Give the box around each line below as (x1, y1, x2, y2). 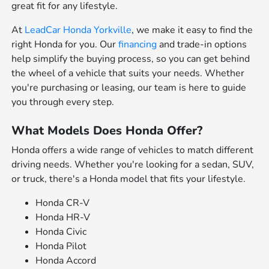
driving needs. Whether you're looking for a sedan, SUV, (11, 158, 255, 171)
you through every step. (11, 95, 115, 109)
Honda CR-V (35, 196, 90, 210)
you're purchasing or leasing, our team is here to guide (11, 81, 247, 94)
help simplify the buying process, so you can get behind (11, 52, 250, 65)
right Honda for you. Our (11, 38, 119, 51)
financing (118, 38, 157, 51)
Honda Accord (35, 254, 97, 267)
